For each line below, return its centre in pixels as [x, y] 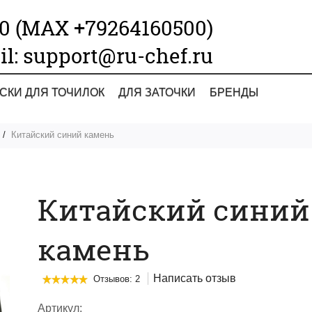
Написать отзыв [194, 278]
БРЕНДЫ [234, 92]
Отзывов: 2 [116, 279]
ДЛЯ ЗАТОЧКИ [157, 92]
